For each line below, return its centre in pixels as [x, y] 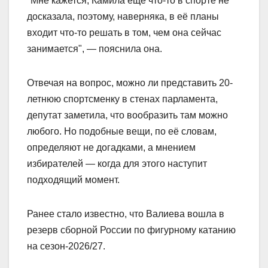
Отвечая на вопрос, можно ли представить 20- [130, 83]
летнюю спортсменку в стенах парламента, [122, 99]
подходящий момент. [73, 179]
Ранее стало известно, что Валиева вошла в [126, 214]
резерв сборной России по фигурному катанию [131, 230]
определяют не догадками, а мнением [111, 147]
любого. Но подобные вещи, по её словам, [122, 131]
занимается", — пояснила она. [95, 48]
